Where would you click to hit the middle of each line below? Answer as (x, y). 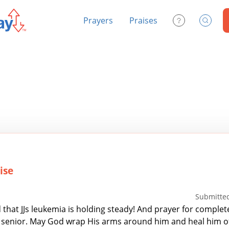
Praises (143, 20)
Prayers (98, 20)
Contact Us (198, 23)
